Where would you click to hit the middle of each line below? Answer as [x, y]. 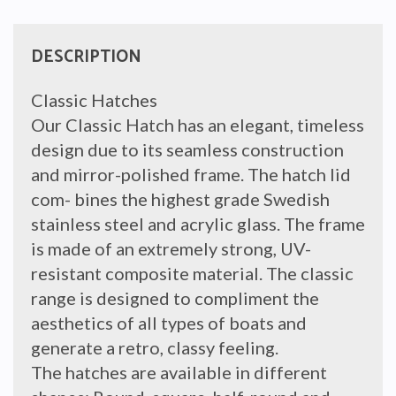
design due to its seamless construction [187, 149]
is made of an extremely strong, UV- [171, 248]
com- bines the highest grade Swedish [180, 198]
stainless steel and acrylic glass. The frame [198, 223]
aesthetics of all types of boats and [169, 322]
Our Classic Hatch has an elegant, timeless [198, 124]
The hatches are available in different [179, 372]
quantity [222, 49]
